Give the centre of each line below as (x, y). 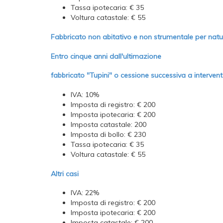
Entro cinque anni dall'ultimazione (106, 56)
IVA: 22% (85, 193)
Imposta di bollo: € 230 (108, 134)
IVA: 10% (85, 94)
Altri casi (65, 173)
